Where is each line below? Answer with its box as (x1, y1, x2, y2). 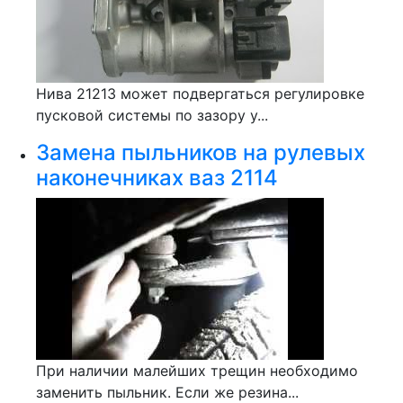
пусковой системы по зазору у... (36, 106, 268, 124)
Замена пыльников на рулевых (36, 139, 365, 166)
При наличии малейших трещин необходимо (36, 362, 358, 380)
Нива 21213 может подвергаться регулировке (36, 85, 364, 103)
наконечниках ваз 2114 (36, 165, 278, 191)
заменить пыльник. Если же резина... (36, 383, 299, 401)
